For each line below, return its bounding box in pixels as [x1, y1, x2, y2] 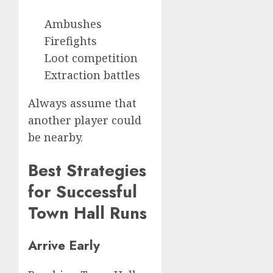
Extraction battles [44, 68, 140, 83]
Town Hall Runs [28, 200, 147, 225]
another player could [28, 113, 141, 128]
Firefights [44, 34, 97, 49]
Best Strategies [28, 158, 146, 182]
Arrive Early [28, 236, 100, 255]
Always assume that [28, 96, 136, 111]
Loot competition [44, 51, 138, 66]
